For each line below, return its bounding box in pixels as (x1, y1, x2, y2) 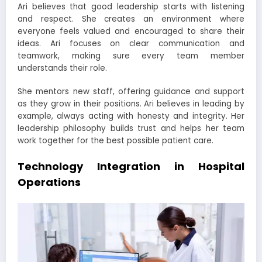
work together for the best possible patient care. (18, 135, 213, 147)
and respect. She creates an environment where (18, 13, 244, 25)
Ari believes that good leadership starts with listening (18, 1, 244, 13)
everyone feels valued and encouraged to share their (18, 26, 244, 37)
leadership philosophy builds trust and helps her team (18, 123, 244, 135)
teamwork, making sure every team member (18, 50, 244, 62)
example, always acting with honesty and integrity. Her (18, 111, 244, 122)
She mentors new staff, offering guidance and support (18, 86, 244, 98)
